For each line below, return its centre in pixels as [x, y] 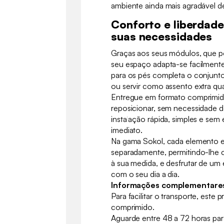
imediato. [127, 130]
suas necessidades [162, 36]
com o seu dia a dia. [145, 174]
